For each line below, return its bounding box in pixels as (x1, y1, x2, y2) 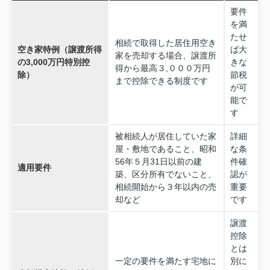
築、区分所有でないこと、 (115, 169, 216, 180)
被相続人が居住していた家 (115, 131, 216, 142)
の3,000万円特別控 (17, 57, 90, 67)
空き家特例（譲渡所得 (17, 45, 102, 55)
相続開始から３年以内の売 (115, 182, 216, 192)
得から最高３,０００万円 (115, 63, 210, 74)
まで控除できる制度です (115, 76, 208, 86)
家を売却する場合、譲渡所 (115, 51, 216, 61)
